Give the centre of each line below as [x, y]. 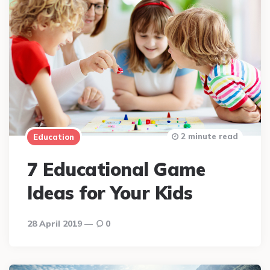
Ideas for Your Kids [110, 193]
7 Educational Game [116, 169]
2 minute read [208, 136]
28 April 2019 [55, 223]
